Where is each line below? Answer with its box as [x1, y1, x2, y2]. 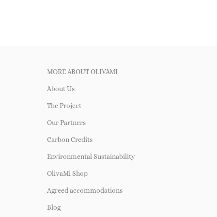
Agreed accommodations [46, 186, 123, 194]
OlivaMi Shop [46, 169, 88, 177]
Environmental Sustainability [46, 152, 135, 160]
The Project [46, 101, 81, 109]
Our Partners [46, 118, 86, 126]
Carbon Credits [46, 135, 93, 143]
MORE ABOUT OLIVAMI [46, 67, 118, 76]
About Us [46, 84, 75, 93]
